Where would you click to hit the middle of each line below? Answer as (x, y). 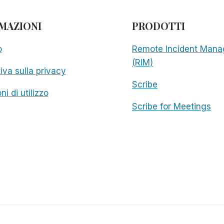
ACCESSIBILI (100, 7)
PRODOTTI (158, 25)
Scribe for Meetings (171, 106)
